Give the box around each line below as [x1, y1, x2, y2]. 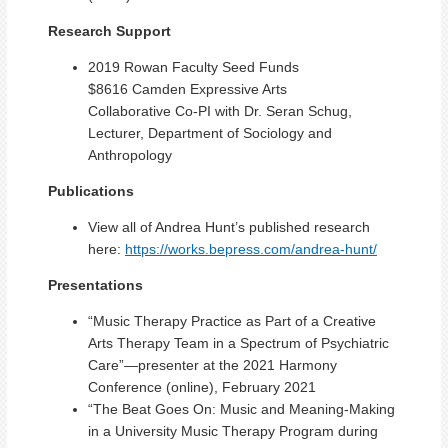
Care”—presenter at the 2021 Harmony [88, 357, 337, 373]
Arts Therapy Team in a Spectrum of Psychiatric [88, 335, 389, 351]
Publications [48, 183, 134, 199]
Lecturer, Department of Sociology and [88, 125, 332, 141]
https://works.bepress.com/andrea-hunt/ [125, 241, 377, 257]
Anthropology [88, 147, 172, 163]
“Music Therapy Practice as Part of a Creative [88, 313, 376, 329]
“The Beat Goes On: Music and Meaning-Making [88, 401, 395, 417]
